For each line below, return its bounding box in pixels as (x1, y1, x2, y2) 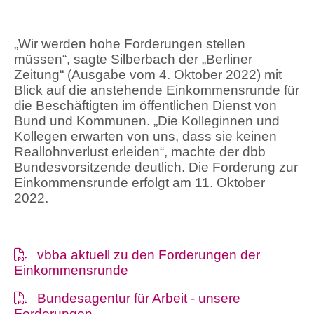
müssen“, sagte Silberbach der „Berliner (14, 51, 252, 67)
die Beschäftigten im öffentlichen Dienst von (14, 97, 277, 113)
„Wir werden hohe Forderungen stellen (14, 36, 245, 51)
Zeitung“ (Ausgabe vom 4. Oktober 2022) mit (14, 67, 282, 82)
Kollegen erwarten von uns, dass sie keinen (14, 128, 277, 144)
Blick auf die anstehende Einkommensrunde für (14, 82, 299, 97)
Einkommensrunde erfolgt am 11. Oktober (14, 175, 265, 190)
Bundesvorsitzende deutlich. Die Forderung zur (14, 159, 298, 175)
